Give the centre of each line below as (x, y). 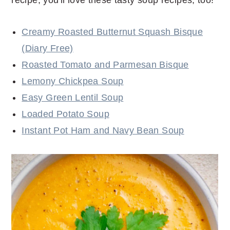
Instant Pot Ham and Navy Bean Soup (103, 130)
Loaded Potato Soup (65, 114)
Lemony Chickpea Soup (73, 81)
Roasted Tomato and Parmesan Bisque (105, 64)
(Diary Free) (47, 48)
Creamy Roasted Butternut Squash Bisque (112, 32)
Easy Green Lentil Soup (73, 97)
